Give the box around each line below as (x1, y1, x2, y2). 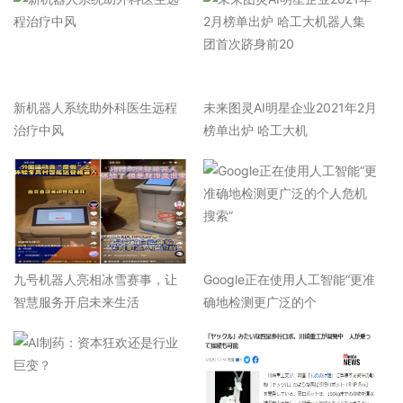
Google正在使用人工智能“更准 (202, 272, 375, 287)
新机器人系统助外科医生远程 (13, 100, 177, 115)
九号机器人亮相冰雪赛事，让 (13, 272, 177, 287)
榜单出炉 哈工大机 (202, 122, 308, 138)
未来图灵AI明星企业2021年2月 (202, 100, 377, 115)
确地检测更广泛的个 (202, 294, 317, 309)
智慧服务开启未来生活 (13, 294, 139, 309)
